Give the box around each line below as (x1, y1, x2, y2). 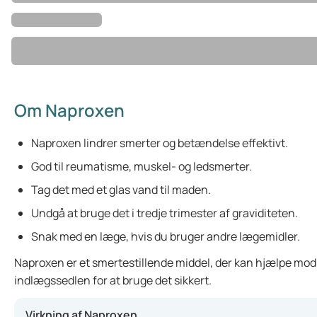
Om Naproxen (14, 98, 125, 122)
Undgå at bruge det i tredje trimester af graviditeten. (31, 205, 298, 221)
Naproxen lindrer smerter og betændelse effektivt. (31, 135, 288, 151)
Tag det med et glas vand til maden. (31, 182, 211, 197)
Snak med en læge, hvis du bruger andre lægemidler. (31, 229, 300, 244)
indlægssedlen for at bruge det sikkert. (14, 272, 212, 288)
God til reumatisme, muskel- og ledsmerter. (31, 158, 252, 174)
